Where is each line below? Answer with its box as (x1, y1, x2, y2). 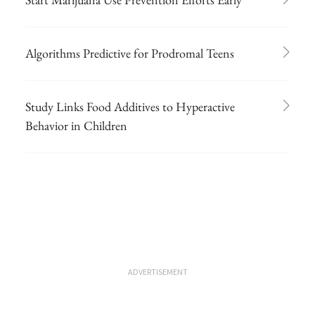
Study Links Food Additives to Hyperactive (25, 98, 235, 115)
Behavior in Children (25, 117, 127, 134)
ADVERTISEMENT (127, 266, 188, 277)
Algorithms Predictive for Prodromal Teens (25, 44, 234, 61)
